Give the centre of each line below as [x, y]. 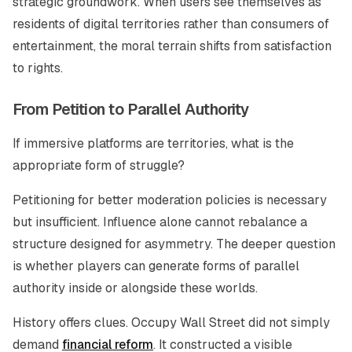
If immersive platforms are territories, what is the [153, 143]
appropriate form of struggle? [99, 165]
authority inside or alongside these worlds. [135, 288]
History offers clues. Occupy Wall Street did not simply [171, 323]
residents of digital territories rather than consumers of [171, 24]
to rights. [38, 68]
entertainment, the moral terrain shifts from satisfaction [172, 46]
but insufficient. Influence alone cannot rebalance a [160, 222]
